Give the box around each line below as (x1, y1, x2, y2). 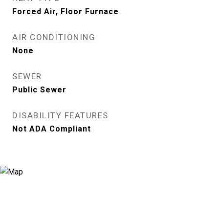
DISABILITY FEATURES (12, 110, 109, 120)
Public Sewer (12, 85, 66, 94)
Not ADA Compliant (12, 124, 91, 133)
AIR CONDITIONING (12, 32, 95, 42)
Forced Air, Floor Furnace (12, 6, 119, 16)
